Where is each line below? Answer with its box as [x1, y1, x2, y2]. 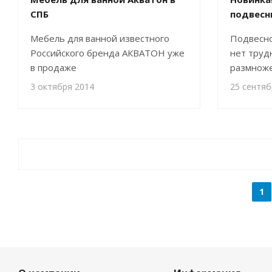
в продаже [30, 61, 76, 73]
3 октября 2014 [30, 81, 94, 92]
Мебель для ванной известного [30, 32, 169, 44]
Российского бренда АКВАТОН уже [30, 47, 185, 59]
